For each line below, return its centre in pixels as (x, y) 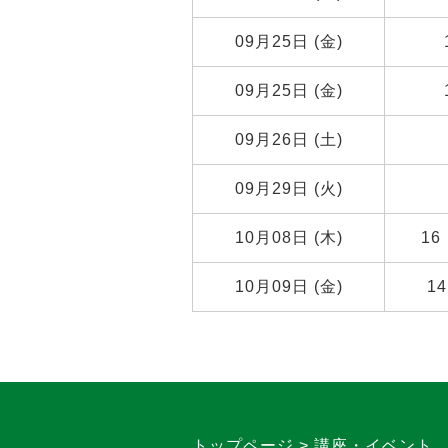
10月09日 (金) (288, 286)
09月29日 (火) (288, 188)
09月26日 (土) (288, 139)
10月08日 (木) (288, 237)
